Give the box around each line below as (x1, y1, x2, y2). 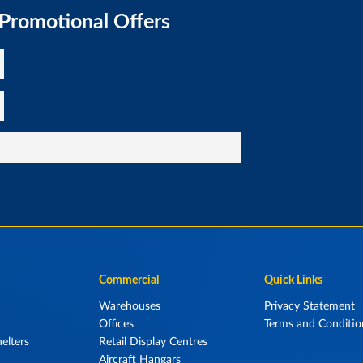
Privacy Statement (264, 298, 356, 312)
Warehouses (98, 298, 160, 312)
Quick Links (264, 274, 323, 286)
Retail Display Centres (98, 334, 207, 348)
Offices (98, 316, 134, 330)
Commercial (98, 274, 159, 286)
